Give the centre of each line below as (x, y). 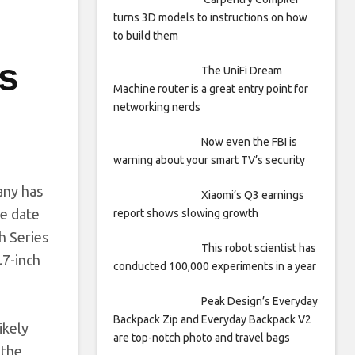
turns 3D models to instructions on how (210, 17)
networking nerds (157, 107)
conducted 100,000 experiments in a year (215, 266)
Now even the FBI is (249, 142)
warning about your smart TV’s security (209, 160)
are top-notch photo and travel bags (202, 338)
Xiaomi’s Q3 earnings (252, 195)
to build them (146, 36)
